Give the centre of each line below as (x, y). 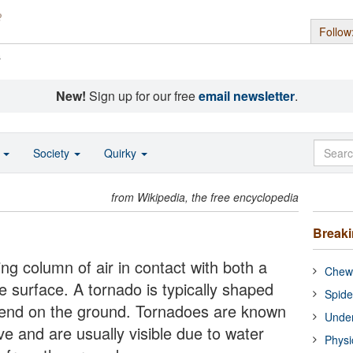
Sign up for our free (142, 96)
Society (53, 153)
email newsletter (246, 96)
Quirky (122, 153)
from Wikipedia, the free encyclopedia (205, 197)
